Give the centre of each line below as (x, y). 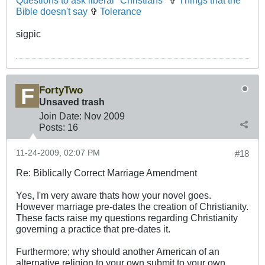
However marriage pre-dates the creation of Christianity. (132, 207)
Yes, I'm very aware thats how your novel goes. (114, 195)
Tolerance (121, 12)
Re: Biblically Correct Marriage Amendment (106, 173)
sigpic (28, 34)
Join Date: (60, 116)
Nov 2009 (104, 116)
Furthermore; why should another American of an (118, 252)
